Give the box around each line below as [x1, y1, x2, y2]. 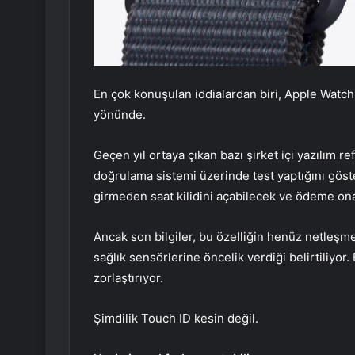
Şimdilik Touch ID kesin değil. [94, 310, 258, 326]
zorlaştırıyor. [94, 269, 163, 285]
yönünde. [94, 106, 146, 122]
